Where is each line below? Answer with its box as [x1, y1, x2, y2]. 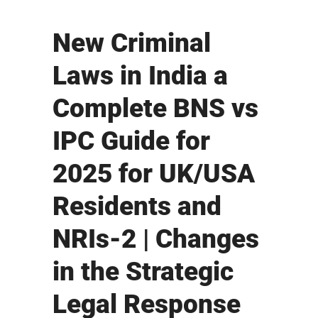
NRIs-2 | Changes [53, 224, 259, 255]
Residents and [53, 191, 221, 222]
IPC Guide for [53, 126, 210, 157]
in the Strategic [53, 256, 234, 287]
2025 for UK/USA [53, 158, 255, 190]
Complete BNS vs [53, 93, 258, 124]
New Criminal [53, 28, 211, 59]
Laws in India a [53, 60, 228, 92]
